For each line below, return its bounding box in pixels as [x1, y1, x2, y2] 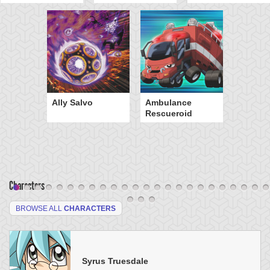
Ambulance [145, 97, 192, 107]
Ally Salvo [52, 97, 93, 107]
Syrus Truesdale [82, 256, 148, 266]
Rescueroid [145, 108, 192, 118]
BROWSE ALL [16, 204, 64, 213]
